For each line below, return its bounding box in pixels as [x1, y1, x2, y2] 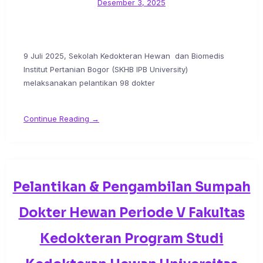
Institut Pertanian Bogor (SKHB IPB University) [23, 65, 188, 75]
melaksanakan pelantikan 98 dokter [23, 78, 155, 88]
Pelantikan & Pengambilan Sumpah [12, 179, 251, 195]
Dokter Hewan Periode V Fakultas [18, 205, 245, 221]
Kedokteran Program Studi [39, 231, 224, 247]
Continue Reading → [23, 114, 99, 124]
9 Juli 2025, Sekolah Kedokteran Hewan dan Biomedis [23, 51, 224, 61]
